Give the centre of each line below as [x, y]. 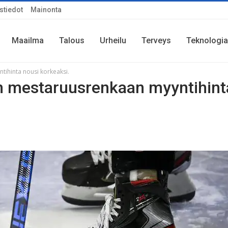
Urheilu [113, 40]
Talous [72, 40]
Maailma [28, 40]
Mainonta [46, 10]
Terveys [156, 40]
